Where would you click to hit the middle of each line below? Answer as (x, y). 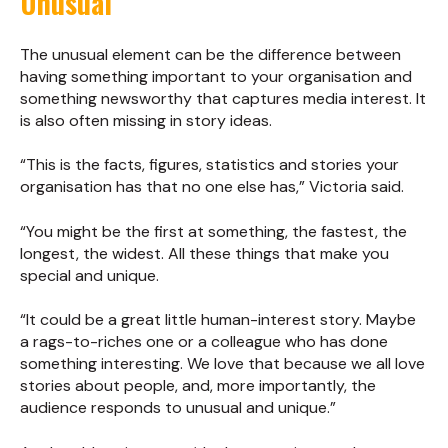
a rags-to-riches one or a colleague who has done (204, 342)
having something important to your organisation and (216, 77)
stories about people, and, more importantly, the (198, 386)
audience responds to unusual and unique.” (178, 408)
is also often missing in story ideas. (146, 121)
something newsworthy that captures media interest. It (223, 99)
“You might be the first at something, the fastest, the (213, 231)
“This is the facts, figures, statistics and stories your (209, 165)
